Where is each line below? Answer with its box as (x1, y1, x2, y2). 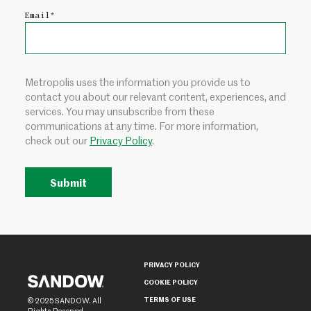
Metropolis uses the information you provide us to (25, 74, 251, 89)
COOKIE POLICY (143, 276, 198, 287)
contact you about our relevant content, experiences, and (25, 89, 286, 103)
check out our (25, 133, 90, 147)
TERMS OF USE (143, 294, 196, 304)
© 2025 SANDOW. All (27, 294, 101, 305)
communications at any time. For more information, (25, 118, 258, 133)
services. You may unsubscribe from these (25, 103, 215, 118)
